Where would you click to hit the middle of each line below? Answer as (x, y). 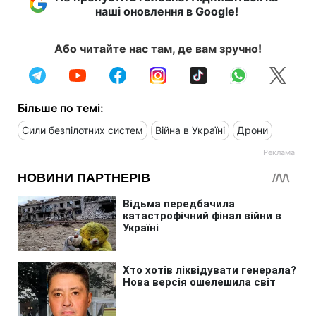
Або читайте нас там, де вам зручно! (158, 48)
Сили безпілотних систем (83, 130)
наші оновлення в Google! (166, 11)
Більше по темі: (61, 108)
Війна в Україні (190, 130)
